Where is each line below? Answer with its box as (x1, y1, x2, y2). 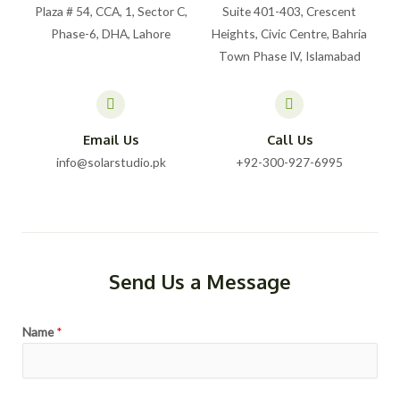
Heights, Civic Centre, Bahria (212, 26, 367, 42)
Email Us (83, 131, 138, 148)
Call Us (266, 131, 312, 148)
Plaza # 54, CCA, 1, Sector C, (34, 4, 187, 20)
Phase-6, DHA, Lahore (51, 26, 171, 42)
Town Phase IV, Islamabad (218, 48, 361, 64)
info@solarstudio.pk (55, 154, 166, 171)
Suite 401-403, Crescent (222, 4, 356, 20)
